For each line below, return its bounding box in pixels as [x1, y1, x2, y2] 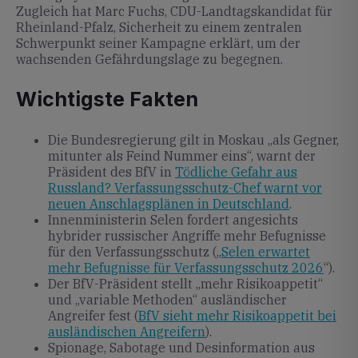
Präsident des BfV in [48, 164, 175, 180]
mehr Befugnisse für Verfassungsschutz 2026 [48, 260, 324, 276]
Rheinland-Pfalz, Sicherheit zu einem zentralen [16, 19, 302, 35]
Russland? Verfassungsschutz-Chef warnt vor [48, 180, 322, 196]
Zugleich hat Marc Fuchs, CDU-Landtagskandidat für [16, 3, 332, 19]
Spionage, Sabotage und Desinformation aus [48, 340, 315, 356]
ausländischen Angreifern [48, 324, 205, 340]
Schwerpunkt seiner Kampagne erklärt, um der [16, 35, 300, 51]
